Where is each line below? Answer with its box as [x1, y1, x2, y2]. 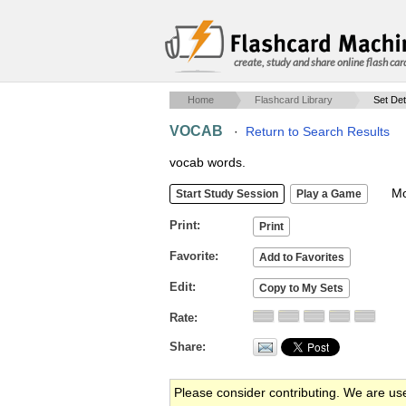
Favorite [169, 249, 215, 263]
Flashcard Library [255, 94, 333, 105]
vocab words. [169, 155, 246, 169]
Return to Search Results [246, 124, 390, 139]
